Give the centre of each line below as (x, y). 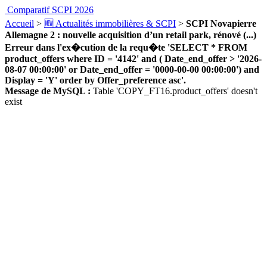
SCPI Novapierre (221, 24)
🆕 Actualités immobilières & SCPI (110, 24)
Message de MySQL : (48, 91)
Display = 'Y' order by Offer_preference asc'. (95, 80)
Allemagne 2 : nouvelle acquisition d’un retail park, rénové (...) (131, 35)
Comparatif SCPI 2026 (50, 10)
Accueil (19, 24)
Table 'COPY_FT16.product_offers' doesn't (174, 91)
